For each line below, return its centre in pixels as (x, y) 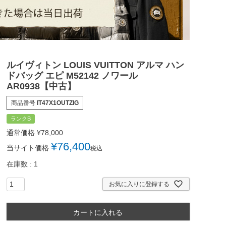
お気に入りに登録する (139, 184)
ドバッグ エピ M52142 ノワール (72, 76)
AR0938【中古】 (41, 87)
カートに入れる (98, 213)
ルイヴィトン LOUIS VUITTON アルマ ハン (95, 65)
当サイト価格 (27, 148)
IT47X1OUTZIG (58, 103)
